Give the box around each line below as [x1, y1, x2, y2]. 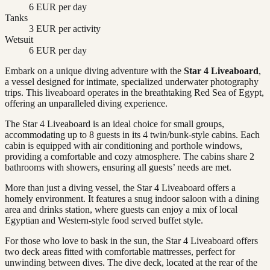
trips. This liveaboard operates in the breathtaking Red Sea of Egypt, [5, 87, 264, 98]
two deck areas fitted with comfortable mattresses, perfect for [5, 246, 235, 257]
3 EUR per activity [29, 24, 101, 34]
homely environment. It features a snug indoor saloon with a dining [5, 193, 259, 204]
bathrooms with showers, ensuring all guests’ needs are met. [5, 162, 231, 173]
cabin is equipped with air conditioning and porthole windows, [5, 140, 242, 151]
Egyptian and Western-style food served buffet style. [5, 215, 203, 226]
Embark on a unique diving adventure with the [5, 66, 184, 77]
